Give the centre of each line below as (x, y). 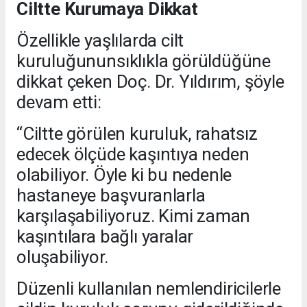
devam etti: (59, 102)
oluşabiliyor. (64, 257)
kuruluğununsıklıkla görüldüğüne (144, 61)
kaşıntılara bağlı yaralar (105, 237)
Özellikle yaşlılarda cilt (100, 41)
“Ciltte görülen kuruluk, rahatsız (137, 134)
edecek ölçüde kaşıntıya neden (133, 155)
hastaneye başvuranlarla (111, 196)
